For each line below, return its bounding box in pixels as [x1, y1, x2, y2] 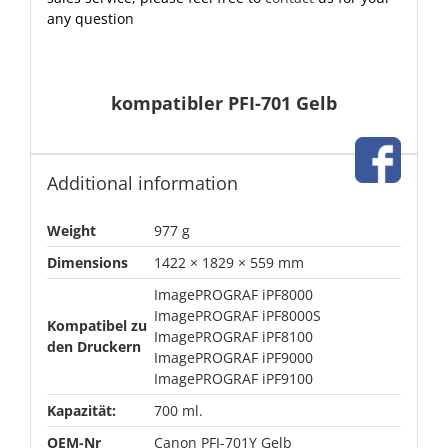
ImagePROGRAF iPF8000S [153, 306, 321, 326]
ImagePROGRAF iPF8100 [153, 327, 313, 347]
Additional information [46, 171, 238, 196]
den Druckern [46, 337, 141, 357]
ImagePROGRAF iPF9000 [153, 348, 313, 368]
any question [46, 9, 134, 29]
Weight [46, 221, 96, 241]
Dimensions [46, 253, 128, 273]
